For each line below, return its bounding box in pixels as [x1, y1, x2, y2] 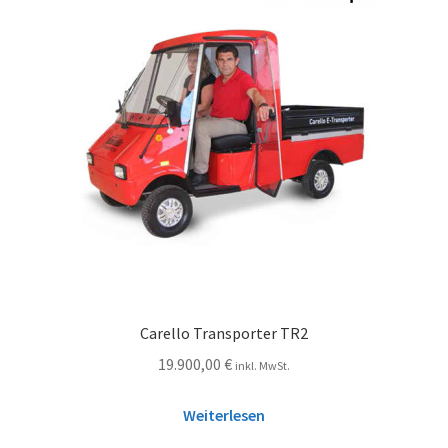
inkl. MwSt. [235, 358, 290, 374]
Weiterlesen [183, 404, 265, 425]
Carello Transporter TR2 [140, 323, 308, 344]
